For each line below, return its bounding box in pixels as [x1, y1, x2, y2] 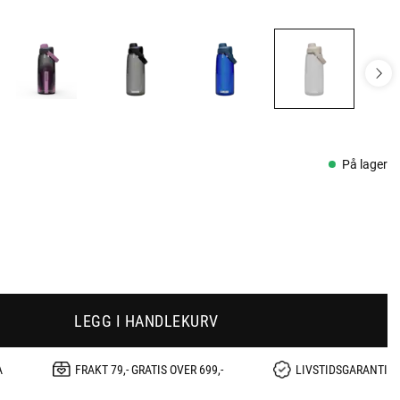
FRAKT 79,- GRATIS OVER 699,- [75, 361, 223, 379]
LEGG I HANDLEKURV [74, 309, 219, 331]
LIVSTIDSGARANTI [295, 361, 387, 379]
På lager [342, 155, 387, 172]
